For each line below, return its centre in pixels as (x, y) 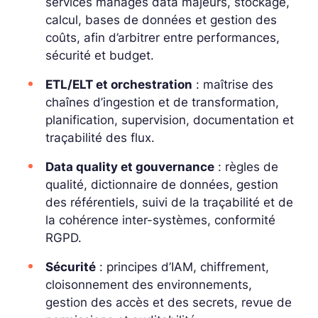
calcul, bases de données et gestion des (161, 20)
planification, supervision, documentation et (170, 120)
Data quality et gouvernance (130, 166)
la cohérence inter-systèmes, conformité (160, 220)
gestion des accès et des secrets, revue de (169, 302)
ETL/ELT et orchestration (119, 84)
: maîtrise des (233, 84)
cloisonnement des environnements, (149, 284)
